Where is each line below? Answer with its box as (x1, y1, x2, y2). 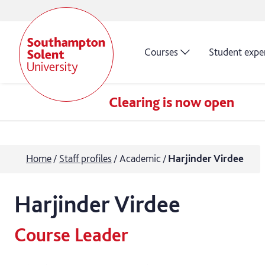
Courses (144, 46, 178, 58)
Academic (119, 152, 161, 165)
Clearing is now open (109, 93, 234, 111)
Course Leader (14, 224, 128, 247)
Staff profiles (59, 152, 112, 165)
